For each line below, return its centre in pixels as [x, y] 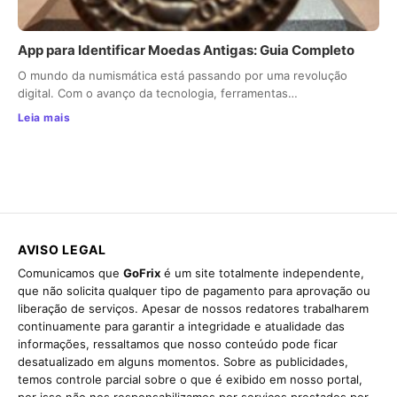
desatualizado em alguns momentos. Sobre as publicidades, [183, 362]
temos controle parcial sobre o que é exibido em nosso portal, [190, 380]
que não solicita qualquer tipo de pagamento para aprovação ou [194, 291]
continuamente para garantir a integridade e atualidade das [181, 327]
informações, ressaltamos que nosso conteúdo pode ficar [178, 344]
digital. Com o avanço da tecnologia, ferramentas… [158, 93]
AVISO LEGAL [62, 250]
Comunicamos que [70, 273]
